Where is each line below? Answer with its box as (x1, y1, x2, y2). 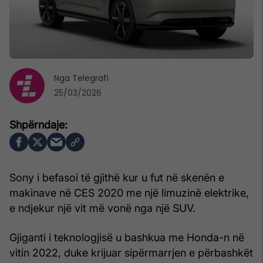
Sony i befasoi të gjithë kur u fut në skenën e (9, 171, 224, 184)
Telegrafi (72, 72, 109, 84)
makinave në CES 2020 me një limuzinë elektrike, (9, 186, 249, 199)
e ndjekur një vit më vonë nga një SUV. (9, 201, 195, 214)
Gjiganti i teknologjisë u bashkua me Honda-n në (9, 231, 244, 244)
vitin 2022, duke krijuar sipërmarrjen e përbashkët (9, 246, 253, 259)
